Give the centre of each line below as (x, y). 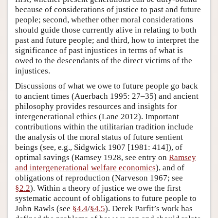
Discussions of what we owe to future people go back (107, 86)
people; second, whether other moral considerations (104, 19)
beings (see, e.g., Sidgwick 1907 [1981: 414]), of (99, 147)
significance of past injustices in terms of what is (99, 50)
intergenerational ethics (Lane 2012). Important (97, 116)
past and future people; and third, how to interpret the (107, 40)
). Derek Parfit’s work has (149, 208)
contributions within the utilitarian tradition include (104, 127)
